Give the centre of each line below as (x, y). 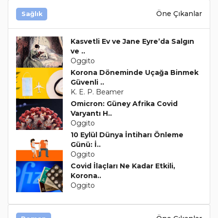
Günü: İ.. (85, 144)
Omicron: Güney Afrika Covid (124, 103)
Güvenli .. (87, 82)
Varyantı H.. (91, 113)
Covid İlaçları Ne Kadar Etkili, (123, 166)
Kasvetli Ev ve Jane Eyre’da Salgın (132, 41)
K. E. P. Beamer (97, 92)
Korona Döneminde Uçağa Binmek (134, 72)
